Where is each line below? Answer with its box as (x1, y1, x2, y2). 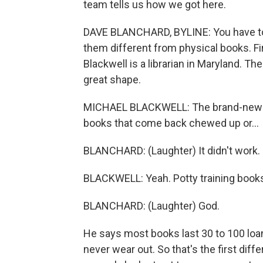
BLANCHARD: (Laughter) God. (83, 200, 220, 212)
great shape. (83, 73, 141, 86)
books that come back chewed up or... (83, 117, 259, 129)
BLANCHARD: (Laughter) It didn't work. (83, 144, 260, 157)
